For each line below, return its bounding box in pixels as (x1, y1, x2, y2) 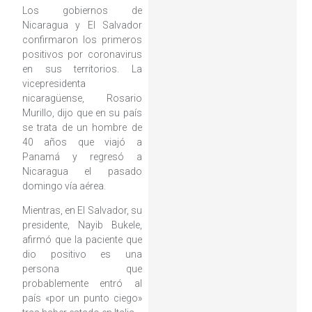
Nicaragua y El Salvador (22, 19, 142, 31)
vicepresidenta (22, 77, 86, 89)
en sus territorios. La (22, 63, 142, 75)
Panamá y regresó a (22, 150, 142, 162)
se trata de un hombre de (22, 121, 142, 133)
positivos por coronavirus (22, 48, 142, 60)
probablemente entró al (22, 278, 142, 290)
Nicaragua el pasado (22, 165, 142, 177)
